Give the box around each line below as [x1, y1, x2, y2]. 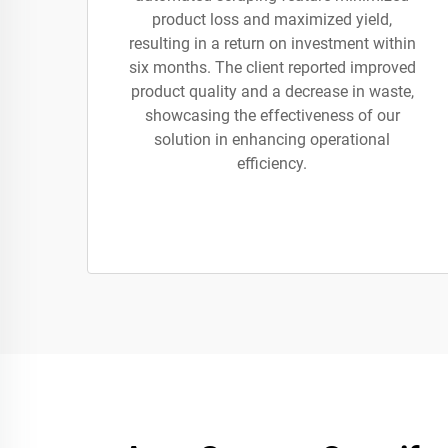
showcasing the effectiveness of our [144, 106, 400, 125]
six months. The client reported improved [128, 58, 416, 77]
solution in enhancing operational [154, 130, 390, 149]
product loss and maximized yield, [152, 10, 392, 29]
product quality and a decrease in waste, [130, 82, 414, 101]
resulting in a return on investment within [128, 34, 416, 53]
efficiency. [237, 154, 307, 173]
